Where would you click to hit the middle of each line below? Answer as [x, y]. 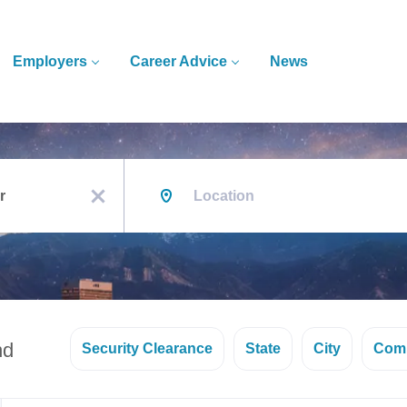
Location [148, 167]
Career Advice [179, 61]
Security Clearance [147, 348]
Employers [50, 61]
